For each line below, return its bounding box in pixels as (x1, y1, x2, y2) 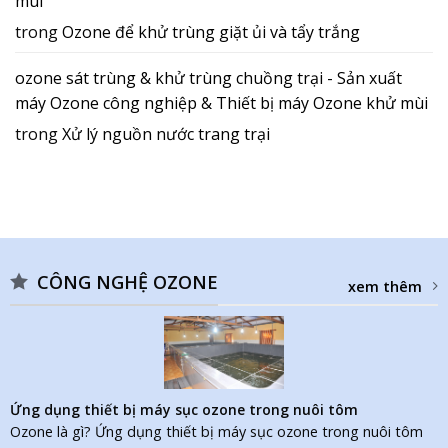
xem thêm (348, 276, 423, 296)
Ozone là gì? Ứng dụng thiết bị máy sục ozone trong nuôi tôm (9, 421, 423, 441)
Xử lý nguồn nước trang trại (62, 123, 270, 146)
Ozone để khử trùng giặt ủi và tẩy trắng (62, 21, 360, 44)
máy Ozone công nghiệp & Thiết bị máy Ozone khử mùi (15, 92, 428, 115)
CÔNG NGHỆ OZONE (36, 270, 218, 295)
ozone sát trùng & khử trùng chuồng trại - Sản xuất (15, 67, 402, 90)
